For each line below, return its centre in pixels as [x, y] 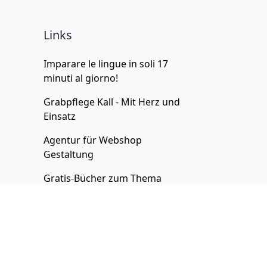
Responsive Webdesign [96, 231]
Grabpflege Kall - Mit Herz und [112, 102]
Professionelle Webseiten [101, 216]
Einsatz [60, 116]
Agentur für [71, 140]
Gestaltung [69, 154]
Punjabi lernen [76, 254]
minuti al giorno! [81, 78]
